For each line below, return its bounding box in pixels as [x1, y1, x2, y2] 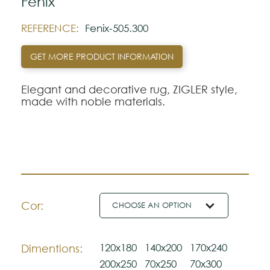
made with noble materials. [21, 94, 165, 108]
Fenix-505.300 [85, 21, 148, 34]
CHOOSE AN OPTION [112, 199, 192, 210]
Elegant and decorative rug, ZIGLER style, [21, 82, 237, 96]
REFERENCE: [21, 21, 79, 34]
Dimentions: [21, 241, 83, 255]
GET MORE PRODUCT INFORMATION [30, 50, 174, 62]
